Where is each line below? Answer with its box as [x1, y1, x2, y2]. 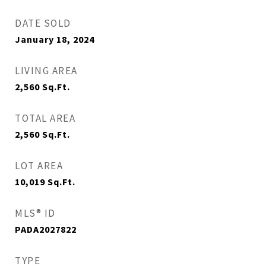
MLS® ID [15, 207, 56, 220]
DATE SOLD [15, 17, 71, 30]
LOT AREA [15, 159, 63, 172]
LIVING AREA [15, 64, 78, 77]
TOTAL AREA [15, 112, 75, 125]
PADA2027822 [15, 223, 77, 235]
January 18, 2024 [15, 33, 94, 45]
